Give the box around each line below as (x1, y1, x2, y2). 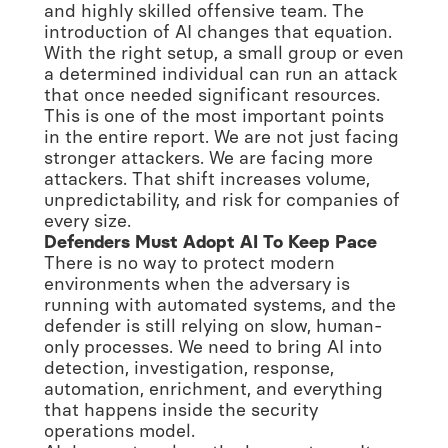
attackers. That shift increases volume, (44, 167, 370, 190)
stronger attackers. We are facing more (44, 146, 373, 169)
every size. (44, 209, 131, 232)
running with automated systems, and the (44, 293, 396, 316)
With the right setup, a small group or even (44, 41, 404, 64)
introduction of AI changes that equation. (44, 20, 392, 43)
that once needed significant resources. (44, 83, 380, 106)
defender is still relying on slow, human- (44, 314, 382, 337)
